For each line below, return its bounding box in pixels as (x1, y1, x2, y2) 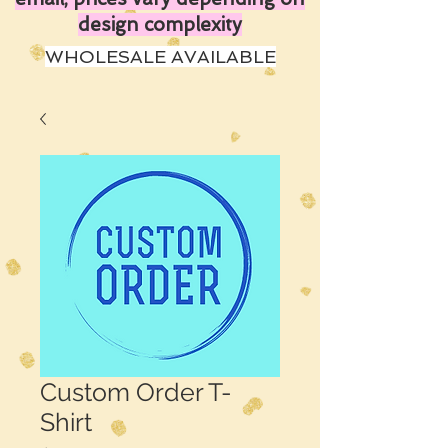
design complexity (78, 13, 242, 37)
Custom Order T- (40, 377, 232, 408)
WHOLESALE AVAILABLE (44, 46, 276, 68)
